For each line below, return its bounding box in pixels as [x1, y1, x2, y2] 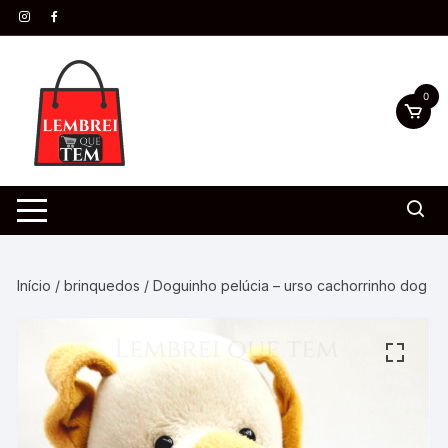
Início [17, 277, 52, 294]
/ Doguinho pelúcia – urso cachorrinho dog [140, 277, 428, 294]
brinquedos [64, 277, 141, 294]
